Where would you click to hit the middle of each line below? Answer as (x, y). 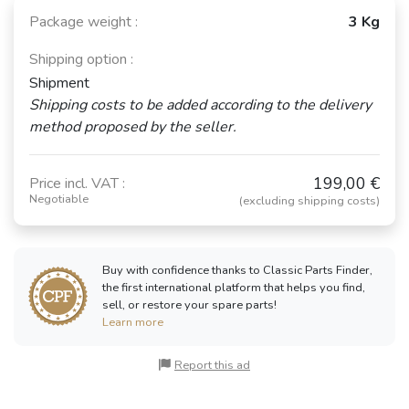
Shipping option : (81, 59)
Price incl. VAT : (77, 183)
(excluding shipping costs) (309, 200)
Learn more (133, 322)
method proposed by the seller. (133, 126)
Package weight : (84, 21)
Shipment (59, 83)
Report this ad (212, 365)
